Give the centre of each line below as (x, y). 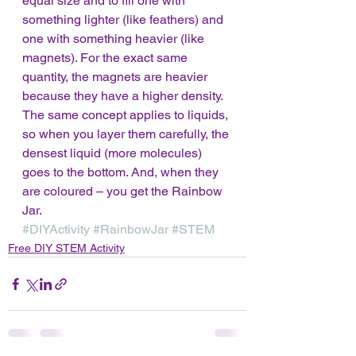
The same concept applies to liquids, (127, 115)
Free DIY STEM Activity (66, 248)
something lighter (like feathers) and (124, 19)
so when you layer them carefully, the (127, 134)
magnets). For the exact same (106, 58)
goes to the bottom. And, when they (122, 172)
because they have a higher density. (124, 96)
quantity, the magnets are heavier (116, 77)
